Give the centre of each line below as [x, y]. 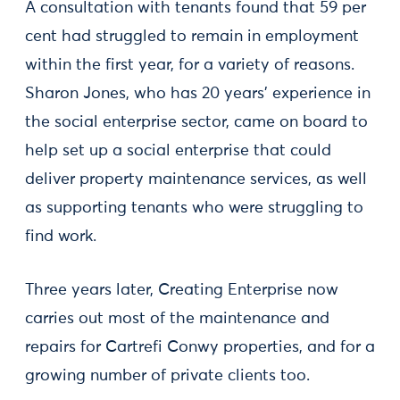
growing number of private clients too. [167, 376]
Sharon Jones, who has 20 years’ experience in [198, 94]
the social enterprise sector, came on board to [196, 123]
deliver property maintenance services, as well [196, 180]
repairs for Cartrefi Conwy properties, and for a [200, 348]
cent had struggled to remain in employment [192, 37]
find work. [61, 237]
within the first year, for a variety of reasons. [190, 66]
